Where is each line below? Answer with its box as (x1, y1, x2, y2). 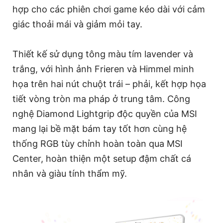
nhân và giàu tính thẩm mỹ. (12, 168, 127, 179)
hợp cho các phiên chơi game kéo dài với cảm (12, 4, 205, 14)
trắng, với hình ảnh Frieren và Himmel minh (12, 64, 194, 74)
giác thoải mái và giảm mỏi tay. (12, 19, 142, 29)
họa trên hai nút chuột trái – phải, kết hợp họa (12, 79, 206, 89)
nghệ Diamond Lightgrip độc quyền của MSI (12, 109, 197, 119)
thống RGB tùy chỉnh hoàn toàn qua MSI (12, 138, 183, 149)
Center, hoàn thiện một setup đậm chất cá (12, 153, 191, 164)
